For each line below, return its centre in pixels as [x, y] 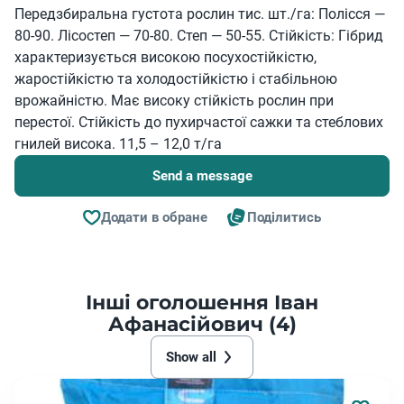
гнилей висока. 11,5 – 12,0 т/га [118, 144]
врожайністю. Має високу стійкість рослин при [174, 101]
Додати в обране [154, 217]
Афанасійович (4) [202, 324]
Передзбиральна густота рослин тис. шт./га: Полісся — [200, 14]
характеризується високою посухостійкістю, [165, 57]
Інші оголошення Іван [202, 303]
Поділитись [284, 217]
